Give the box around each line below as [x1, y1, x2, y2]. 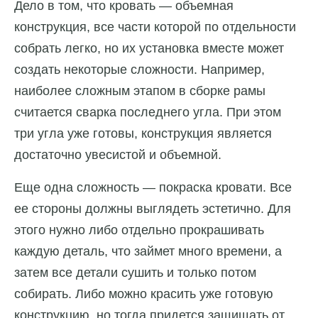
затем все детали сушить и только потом [14, 265, 256, 280]
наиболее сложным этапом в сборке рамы [14, 84, 265, 99]
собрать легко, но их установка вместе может [14, 41, 284, 56]
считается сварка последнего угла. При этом [14, 105, 281, 120]
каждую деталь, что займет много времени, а [14, 244, 282, 259]
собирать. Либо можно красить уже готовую [14, 287, 273, 302]
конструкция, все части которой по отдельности [14, 20, 296, 35]
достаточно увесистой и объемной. [14, 148, 221, 163]
